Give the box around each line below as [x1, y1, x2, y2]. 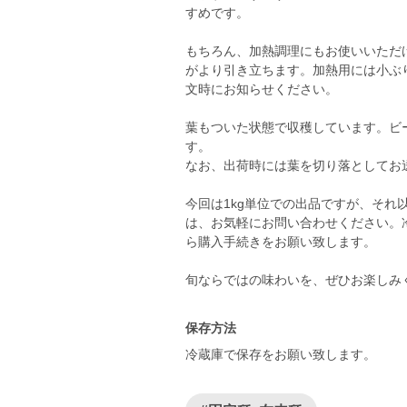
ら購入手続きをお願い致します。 [185, 234, 376, 249]
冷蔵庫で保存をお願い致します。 [185, 347, 376, 362]
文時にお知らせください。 [185, 82, 338, 96]
